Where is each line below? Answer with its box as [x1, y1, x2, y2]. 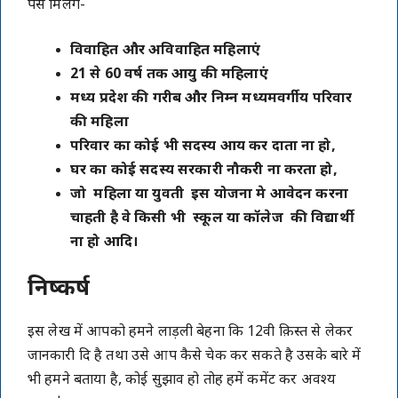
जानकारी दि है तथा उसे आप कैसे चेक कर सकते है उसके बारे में [28, 346, 362, 366]
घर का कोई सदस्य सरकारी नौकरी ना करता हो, [70, 161, 338, 180]
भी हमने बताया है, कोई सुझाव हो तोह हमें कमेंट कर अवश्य [28, 370, 337, 390]
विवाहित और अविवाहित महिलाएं [70, 41, 260, 60]
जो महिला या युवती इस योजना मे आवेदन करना [70, 185, 348, 204]
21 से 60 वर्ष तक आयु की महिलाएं [70, 65, 268, 84]
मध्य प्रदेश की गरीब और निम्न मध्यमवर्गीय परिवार [70, 89, 353, 108]
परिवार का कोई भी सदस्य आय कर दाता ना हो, [70, 137, 336, 156]
